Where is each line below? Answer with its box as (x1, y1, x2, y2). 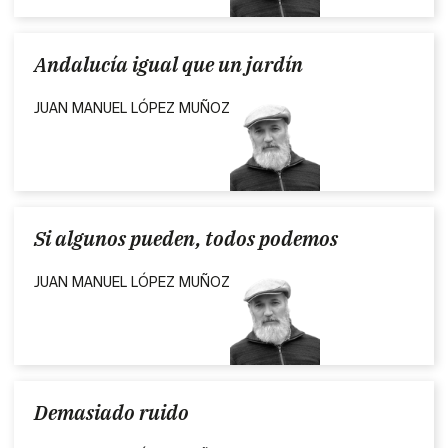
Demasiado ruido (34, 398, 190, 426)
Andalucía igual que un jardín (34, 50, 304, 78)
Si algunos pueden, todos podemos (34, 224, 339, 252)
